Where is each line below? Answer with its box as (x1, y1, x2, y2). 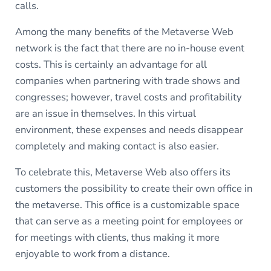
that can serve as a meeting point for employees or (15, 214, 243, 229)
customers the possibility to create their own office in (15, 181, 252, 196)
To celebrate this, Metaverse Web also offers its (15, 165, 230, 180)
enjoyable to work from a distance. (15, 247, 170, 261)
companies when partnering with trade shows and (15, 74, 240, 88)
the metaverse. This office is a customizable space (15, 198, 240, 212)
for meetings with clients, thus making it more (15, 230, 220, 245)
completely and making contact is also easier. (15, 139, 219, 154)
